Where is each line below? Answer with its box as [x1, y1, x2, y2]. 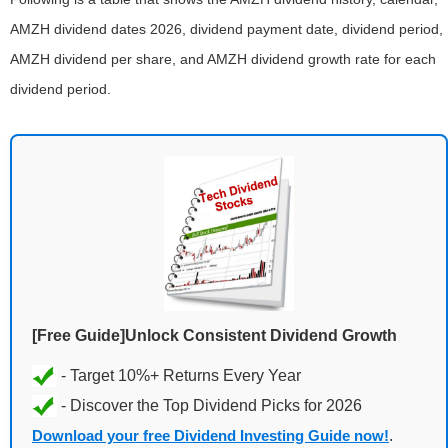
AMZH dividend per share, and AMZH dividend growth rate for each [10, 50, 436, 67]
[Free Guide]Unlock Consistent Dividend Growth [32, 326, 397, 344]
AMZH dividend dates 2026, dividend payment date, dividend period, [10, 20, 443, 37]
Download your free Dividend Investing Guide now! [32, 426, 389, 444]
